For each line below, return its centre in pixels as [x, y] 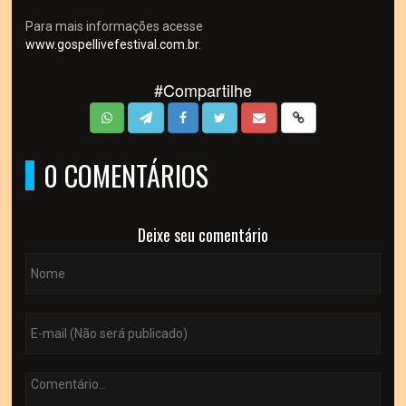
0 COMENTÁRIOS [126, 176]
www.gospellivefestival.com [106, 45]
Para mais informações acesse [115, 27]
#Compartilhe [203, 90]
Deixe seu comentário [203, 235]
